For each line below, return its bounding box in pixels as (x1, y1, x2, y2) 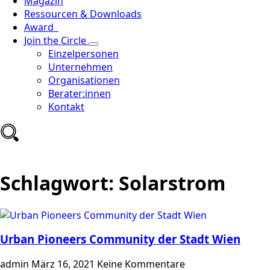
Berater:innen (48, 87, 111, 101)
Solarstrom (119, 169, 225, 196)
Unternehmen (48, 60, 113, 74)
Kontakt (48, 100, 84, 114)
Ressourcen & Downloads (24, 7, 142, 21)
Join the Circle (24, 34, 89, 48)
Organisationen (48, 74, 120, 87)
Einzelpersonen (48, 47, 119, 61)
